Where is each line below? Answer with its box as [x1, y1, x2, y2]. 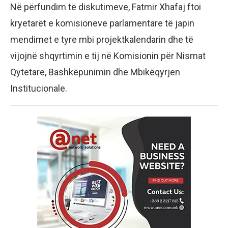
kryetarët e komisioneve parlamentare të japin [10, 18, 194, 29]
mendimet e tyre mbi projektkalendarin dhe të [10, 34, 193, 45]
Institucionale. [10, 83, 67, 94]
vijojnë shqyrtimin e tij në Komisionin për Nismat [10, 50, 206, 62]
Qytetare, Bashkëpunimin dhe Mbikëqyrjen [10, 67, 180, 78]
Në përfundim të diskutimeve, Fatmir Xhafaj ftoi [10, 2, 201, 13]
